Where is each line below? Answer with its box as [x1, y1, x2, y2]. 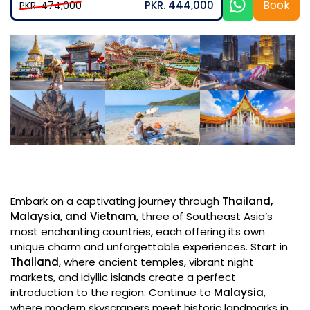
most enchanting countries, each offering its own [10, 224, 265, 239]
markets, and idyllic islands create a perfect [10, 270, 236, 284]
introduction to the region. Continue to [10, 285, 214, 300]
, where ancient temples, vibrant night [59, 255, 254, 269]
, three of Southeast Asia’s [136, 209, 273, 224]
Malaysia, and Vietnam [10, 209, 136, 224]
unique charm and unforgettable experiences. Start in [10, 239, 288, 254]
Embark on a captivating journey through [10, 194, 222, 208]
